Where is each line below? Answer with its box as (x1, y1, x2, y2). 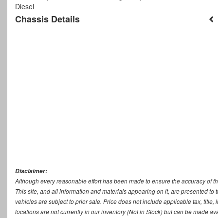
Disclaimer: (15, 167, 47, 176)
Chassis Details (15, 13, 80, 26)
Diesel (15, 1, 34, 12)
